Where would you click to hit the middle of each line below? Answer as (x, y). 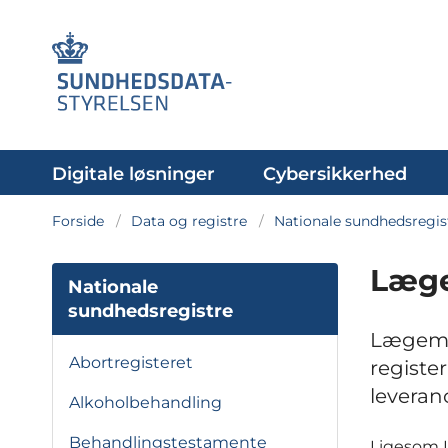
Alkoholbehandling (145, 402)
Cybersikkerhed (335, 174)
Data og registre (189, 221)
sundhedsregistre (150, 311)
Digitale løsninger (133, 174)
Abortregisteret (131, 362)
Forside (78, 221)
